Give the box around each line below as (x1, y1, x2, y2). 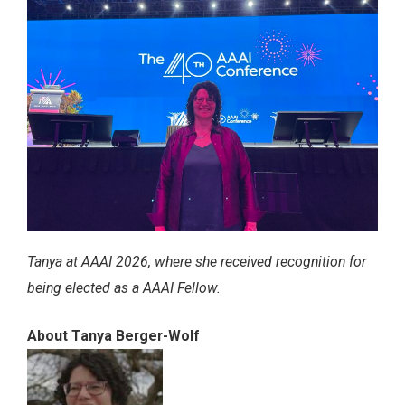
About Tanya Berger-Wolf (27, 327, 200, 345)
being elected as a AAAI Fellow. (27, 279, 221, 297)
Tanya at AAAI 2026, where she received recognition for (27, 253, 366, 271)
